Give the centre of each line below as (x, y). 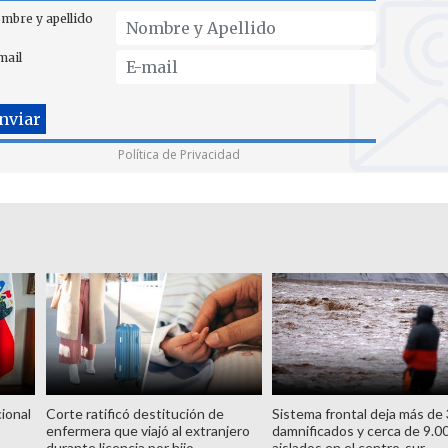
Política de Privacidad (179, 154)
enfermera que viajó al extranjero (147, 430)
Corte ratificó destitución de (134, 413)
